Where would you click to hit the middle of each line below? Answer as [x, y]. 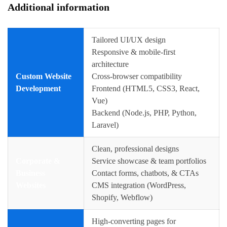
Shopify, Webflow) [122, 197]
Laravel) [105, 125]
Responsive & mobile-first [134, 52]
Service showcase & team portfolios [149, 161]
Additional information [59, 7]
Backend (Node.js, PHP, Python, [144, 112]
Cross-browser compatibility [137, 76]
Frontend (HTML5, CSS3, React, [146, 88]
